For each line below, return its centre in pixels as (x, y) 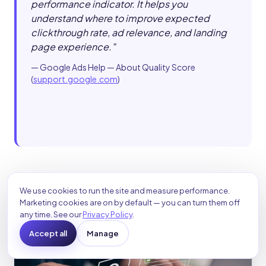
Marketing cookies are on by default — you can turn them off (130, 202)
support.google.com (75, 79)
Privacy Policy (107, 214)
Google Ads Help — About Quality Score (118, 67)
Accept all (48, 233)
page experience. (71, 47)
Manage (103, 233)
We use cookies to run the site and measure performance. (125, 191)
